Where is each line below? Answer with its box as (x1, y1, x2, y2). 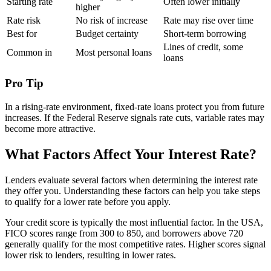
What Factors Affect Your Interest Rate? (5, 146, 256, 162)
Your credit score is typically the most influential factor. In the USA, (5, 217, 263, 227)
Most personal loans (76, 47, 152, 58)
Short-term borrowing (163, 28, 246, 39)
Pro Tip (5, 76, 44, 90)
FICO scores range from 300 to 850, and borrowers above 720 (5, 227, 243, 238)
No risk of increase (76, 15, 148, 26)
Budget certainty (76, 28, 139, 39)
